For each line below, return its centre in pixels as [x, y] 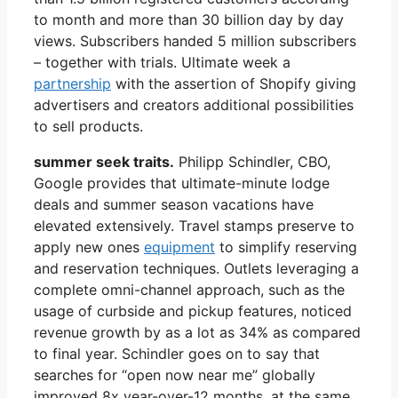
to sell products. [88, 126]
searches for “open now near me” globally [175, 374]
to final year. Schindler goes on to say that [177, 353]
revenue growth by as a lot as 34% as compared [197, 332]
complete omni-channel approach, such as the [189, 289]
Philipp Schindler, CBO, [252, 161]
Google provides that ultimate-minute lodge [182, 183]
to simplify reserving [286, 247]
